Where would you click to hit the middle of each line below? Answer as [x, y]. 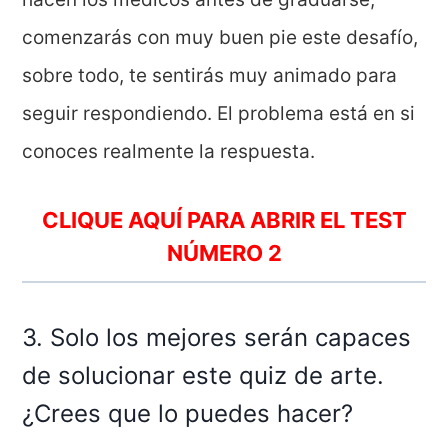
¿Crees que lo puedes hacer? [188, 413]
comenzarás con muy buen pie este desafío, [220, 37]
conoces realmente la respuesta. [169, 151]
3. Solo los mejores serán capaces [217, 337]
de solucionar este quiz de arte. [203, 375]
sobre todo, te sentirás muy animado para [210, 75]
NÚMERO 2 [224, 252]
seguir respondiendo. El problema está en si [219, 113]
